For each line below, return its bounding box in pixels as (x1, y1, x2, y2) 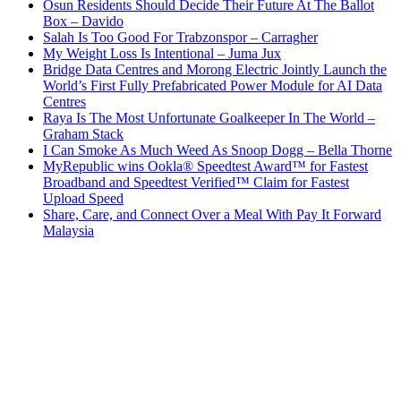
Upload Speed (43, 191, 124, 207)
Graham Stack (43, 126, 124, 142)
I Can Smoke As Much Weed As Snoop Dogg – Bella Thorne (43, 142, 392, 158)
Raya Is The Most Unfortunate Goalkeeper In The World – (43, 110, 375, 126)
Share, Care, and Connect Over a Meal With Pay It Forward (43, 207, 381, 223)
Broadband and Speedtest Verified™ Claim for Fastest (43, 175, 349, 191)
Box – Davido (43, 13, 124, 30)
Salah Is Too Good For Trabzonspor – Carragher (43, 30, 318, 46)
